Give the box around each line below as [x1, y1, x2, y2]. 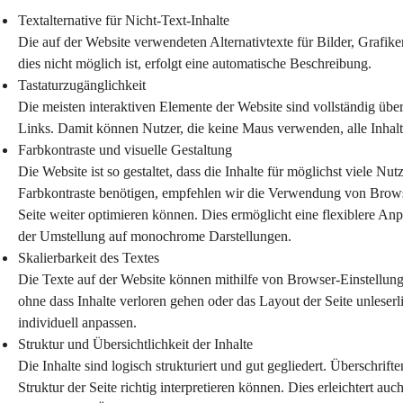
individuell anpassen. [18, 315, 137, 330]
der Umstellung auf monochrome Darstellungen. [18, 228, 291, 244]
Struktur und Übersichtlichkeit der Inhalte [18, 336, 253, 352]
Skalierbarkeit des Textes [18, 250, 159, 265]
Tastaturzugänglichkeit [18, 77, 146, 93]
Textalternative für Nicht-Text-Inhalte [18, 13, 229, 28]
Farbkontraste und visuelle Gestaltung [18, 142, 232, 157]
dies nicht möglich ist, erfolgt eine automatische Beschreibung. [18, 56, 372, 71]
